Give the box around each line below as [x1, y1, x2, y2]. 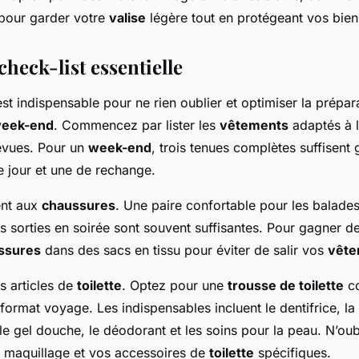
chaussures [42, 197, 115, 213]
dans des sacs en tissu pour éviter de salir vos [41, 242, 328, 258]
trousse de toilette [228, 277, 344, 293]
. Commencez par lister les [54, 117, 220, 133]
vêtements [220, 117, 288, 133]
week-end [88, 139, 151, 155]
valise [109, 10, 146, 26]
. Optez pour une [122, 277, 228, 293]
